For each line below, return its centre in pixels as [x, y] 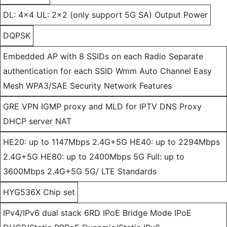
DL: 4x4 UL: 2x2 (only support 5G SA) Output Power [105, 15]
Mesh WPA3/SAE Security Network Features [87, 86]
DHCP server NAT [37, 121]
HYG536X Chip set [39, 192]
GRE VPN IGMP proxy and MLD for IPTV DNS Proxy [102, 107]
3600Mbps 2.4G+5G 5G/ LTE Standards [80, 172]
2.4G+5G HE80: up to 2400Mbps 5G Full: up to [94, 157]
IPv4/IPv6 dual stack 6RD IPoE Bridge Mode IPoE [97, 213]
